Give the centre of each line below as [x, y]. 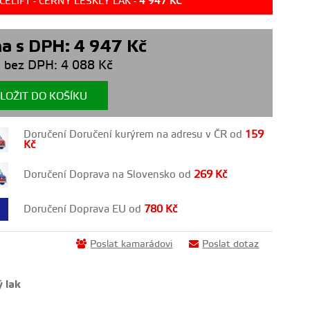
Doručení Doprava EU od [84, 209]
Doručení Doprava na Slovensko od [109, 175]
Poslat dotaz [231, 245]
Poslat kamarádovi [131, 245]
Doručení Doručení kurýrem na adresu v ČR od [135, 134]
